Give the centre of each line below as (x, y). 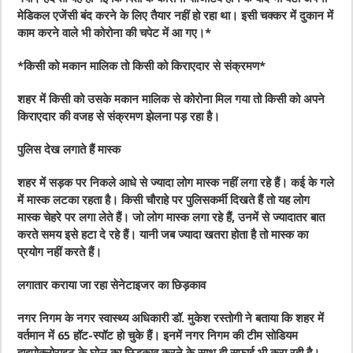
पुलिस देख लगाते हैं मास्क (69, 150)
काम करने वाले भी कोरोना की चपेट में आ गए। (111, 33)
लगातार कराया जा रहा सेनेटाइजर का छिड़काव (112, 286)
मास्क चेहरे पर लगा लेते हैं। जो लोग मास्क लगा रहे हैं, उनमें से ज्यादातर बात (171, 218)
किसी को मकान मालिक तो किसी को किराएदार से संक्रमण (142, 67)
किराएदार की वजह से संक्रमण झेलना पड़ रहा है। (119, 117)
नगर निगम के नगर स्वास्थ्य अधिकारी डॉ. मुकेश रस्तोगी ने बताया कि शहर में (171, 319)
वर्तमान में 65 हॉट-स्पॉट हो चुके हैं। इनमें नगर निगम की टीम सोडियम (158, 336)
